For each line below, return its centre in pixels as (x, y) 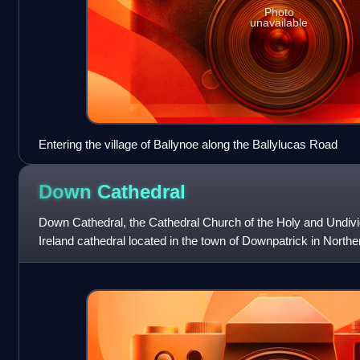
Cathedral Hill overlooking (105, 260)
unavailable (279, 23)
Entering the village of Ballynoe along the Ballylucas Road (188, 145)
